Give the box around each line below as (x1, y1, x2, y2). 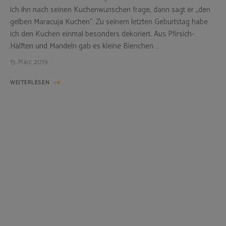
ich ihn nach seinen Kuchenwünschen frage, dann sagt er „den (10, 3, 210, 16)
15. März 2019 (10, 56, 48, 68)
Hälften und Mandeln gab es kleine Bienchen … (10, 39, 159, 52)
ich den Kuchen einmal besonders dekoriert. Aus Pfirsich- (10, 27, 194, 40)
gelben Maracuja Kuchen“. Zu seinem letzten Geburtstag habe (10, 15, 208, 28)
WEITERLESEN (10, 78, 50, 87)
